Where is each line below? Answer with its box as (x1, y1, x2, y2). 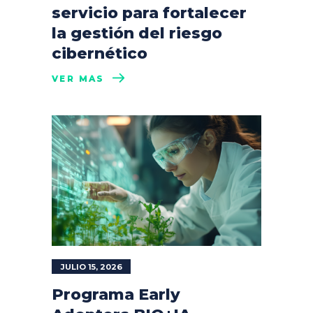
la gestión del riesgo (52, 23, 222, 43)
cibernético (52, 43, 147, 63)
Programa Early (52, 285, 180, 304)
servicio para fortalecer (52, 3, 247, 22)
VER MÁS (52, 73, 105, 84)
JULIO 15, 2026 (61, 262, 122, 272)
